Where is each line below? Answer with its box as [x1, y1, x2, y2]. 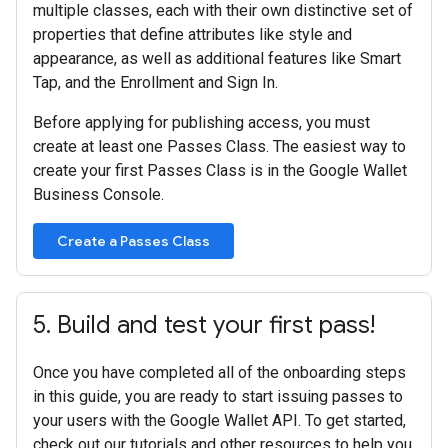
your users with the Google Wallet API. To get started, [33, 411, 406, 430]
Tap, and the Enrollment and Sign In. [33, 73, 278, 92]
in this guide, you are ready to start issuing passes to [33, 387, 403, 406]
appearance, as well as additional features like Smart [33, 49, 401, 68]
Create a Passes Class [57, 232, 210, 250]
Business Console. [33, 185, 164, 204]
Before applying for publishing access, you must [33, 113, 370, 132]
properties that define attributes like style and [33, 25, 352, 44]
